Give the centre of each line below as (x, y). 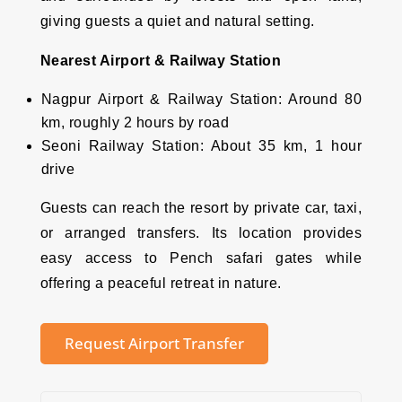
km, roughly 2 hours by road (135, 123)
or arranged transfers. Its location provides (201, 233)
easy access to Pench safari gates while (201, 258)
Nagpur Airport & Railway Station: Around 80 (201, 100)
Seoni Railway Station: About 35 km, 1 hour (201, 146)
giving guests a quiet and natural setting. (177, 22)
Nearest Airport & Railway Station (161, 61)
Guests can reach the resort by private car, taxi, (201, 208)
